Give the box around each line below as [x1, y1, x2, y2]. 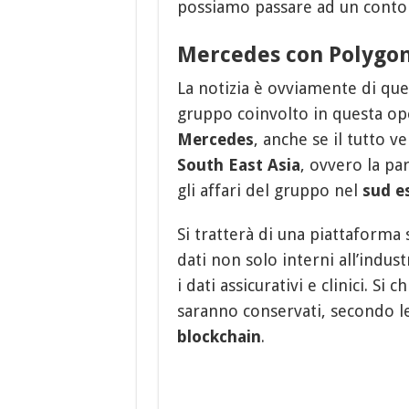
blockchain [176, 326, 261, 346]
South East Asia [176, 154, 300, 174]
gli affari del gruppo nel [176, 180, 362, 200]
